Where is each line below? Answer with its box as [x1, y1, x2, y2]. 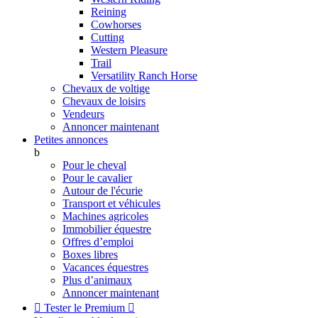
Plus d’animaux [62, 274, 132, 286]
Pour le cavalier [62, 172, 132, 184]
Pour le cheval [62, 159, 126, 171]
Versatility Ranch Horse [91, 70, 197, 82]
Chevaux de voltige [62, 82, 150, 94]
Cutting [91, 31, 124, 43]
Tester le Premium [41, 302, 128, 314]
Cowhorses [91, 18, 141, 31]
